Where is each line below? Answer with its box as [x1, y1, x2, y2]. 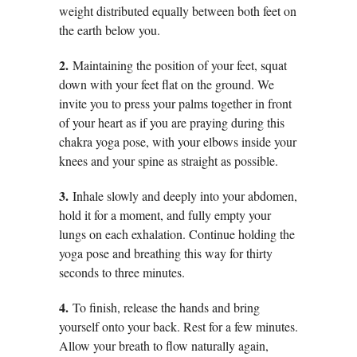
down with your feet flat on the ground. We [59, 75, 274, 92]
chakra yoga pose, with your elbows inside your [59, 132, 296, 150]
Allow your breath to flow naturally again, [59, 336, 269, 354]
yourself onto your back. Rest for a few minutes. [59, 317, 298, 335]
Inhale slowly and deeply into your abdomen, [73, 186, 297, 204]
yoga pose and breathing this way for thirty [59, 244, 273, 261]
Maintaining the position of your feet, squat [73, 56, 287, 73]
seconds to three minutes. [59, 263, 185, 280]
